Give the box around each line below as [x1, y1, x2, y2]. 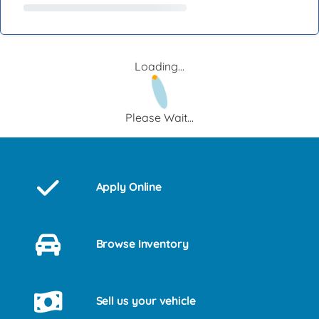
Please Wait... [125, 110, 194, 125]
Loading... [135, 59, 184, 73]
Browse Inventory [95, 236, 189, 251]
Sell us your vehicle [95, 293, 196, 308]
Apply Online [95, 179, 162, 194]
